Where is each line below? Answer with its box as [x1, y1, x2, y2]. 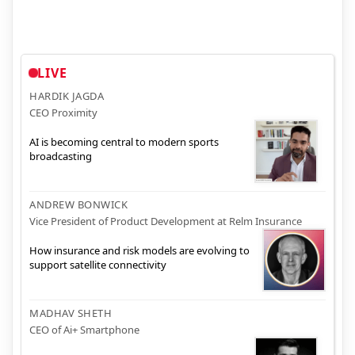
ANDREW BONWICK [29, 197, 128, 212]
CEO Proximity [29, 105, 97, 120]
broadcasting [29, 149, 92, 164]
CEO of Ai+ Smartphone [29, 322, 139, 337]
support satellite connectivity [29, 258, 166, 273]
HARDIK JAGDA [29, 88, 104, 103]
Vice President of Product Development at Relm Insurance [29, 213, 302, 228]
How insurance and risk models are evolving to [29, 243, 250, 258]
